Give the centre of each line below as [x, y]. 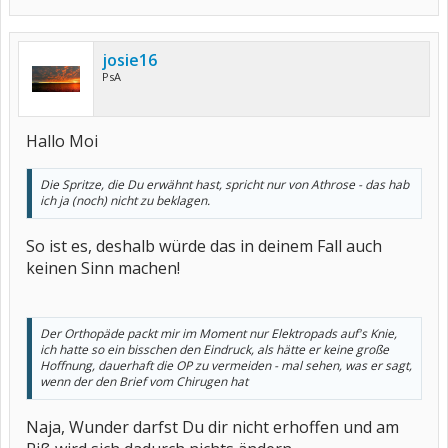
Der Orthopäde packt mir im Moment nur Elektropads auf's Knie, [218, 333]
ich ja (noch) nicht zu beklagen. [125, 200]
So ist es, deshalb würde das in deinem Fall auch [204, 246]
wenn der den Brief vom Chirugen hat [144, 381]
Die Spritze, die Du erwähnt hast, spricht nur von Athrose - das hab [224, 184]
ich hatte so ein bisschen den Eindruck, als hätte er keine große [214, 349]
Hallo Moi [62, 141]
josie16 [129, 60]
